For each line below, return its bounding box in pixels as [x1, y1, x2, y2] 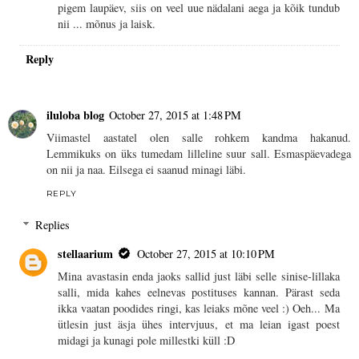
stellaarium [58, 245, 114, 263]
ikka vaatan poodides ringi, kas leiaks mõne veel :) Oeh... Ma [58, 301, 340, 317]
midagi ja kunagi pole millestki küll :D [58, 333, 236, 349]
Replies [35, 217, 71, 233]
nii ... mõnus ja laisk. [58, 15, 156, 31]
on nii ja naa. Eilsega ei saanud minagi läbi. [46, 161, 246, 177]
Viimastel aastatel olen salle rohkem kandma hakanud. [46, 129, 351, 145]
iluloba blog [46, 106, 104, 123]
